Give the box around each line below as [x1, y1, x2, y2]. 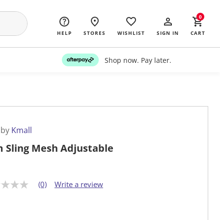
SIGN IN [157, 29, 179, 36]
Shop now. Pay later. [104, 55, 171, 65]
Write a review [55, 179, 103, 190]
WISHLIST [117, 29, 145, 36]
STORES [83, 29, 106, 36]
